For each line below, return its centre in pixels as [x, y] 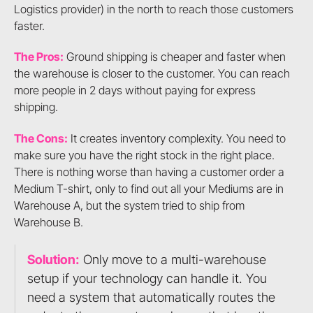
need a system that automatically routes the [151, 297]
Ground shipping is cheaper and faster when [174, 57]
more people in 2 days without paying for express [134, 90]
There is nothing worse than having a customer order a [149, 172]
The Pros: [38, 57]
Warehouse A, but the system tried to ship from [129, 205]
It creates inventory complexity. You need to [176, 138]
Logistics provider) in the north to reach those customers [153, 9]
